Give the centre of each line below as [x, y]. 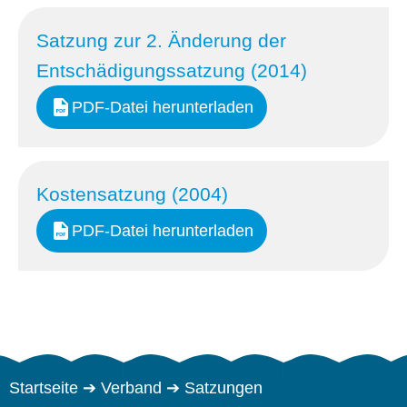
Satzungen [223, 387]
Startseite [44, 387]
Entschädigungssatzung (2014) [172, 70]
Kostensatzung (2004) [132, 194]
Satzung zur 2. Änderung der [161, 40]
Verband [131, 387]
